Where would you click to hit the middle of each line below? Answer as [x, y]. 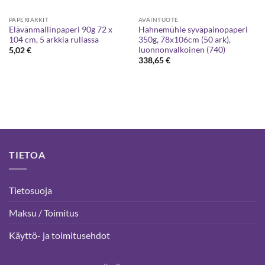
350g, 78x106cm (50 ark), [184, 39]
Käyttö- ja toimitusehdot [59, 235]
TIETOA [27, 154]
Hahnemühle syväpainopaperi [193, 29]
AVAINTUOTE [158, 20]
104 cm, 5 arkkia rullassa [54, 39]
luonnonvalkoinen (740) [182, 49]
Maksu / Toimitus [44, 213]
